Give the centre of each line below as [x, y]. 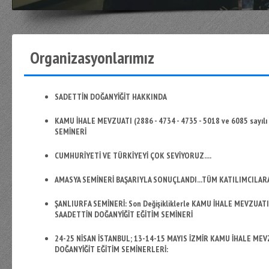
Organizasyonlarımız [92, 57]
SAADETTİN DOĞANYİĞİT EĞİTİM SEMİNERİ [124, 214]
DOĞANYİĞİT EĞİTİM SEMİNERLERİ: [111, 249]
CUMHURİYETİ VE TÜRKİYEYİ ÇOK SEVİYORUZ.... [133, 156]
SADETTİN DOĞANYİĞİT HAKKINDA [111, 97]
